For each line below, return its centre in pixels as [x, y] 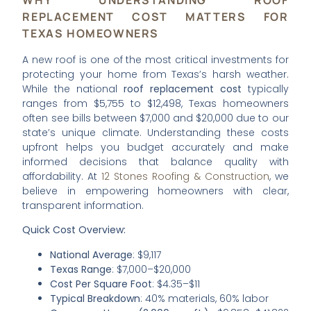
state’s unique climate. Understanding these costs [155, 132]
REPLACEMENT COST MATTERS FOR [155, 16]
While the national [73, 89]
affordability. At [62, 176]
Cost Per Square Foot [101, 284]
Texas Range [81, 269]
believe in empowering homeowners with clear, [155, 191]
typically [265, 89]
